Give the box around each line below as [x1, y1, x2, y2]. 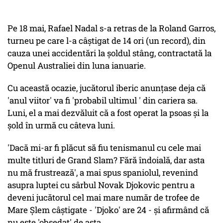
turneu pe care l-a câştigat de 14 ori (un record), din [7, 35, 206, 47]
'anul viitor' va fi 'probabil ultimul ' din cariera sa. [7, 95, 198, 107]
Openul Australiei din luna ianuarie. [7, 60, 146, 72]
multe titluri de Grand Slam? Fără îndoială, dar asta [7, 154, 205, 166]
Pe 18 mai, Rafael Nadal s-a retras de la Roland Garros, [7, 22, 216, 34]
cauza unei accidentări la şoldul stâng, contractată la [7, 47, 212, 59]
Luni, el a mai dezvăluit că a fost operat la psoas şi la [7, 107, 209, 119]
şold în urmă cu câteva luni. [7, 119, 115, 131]
